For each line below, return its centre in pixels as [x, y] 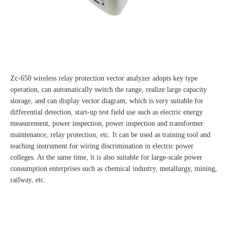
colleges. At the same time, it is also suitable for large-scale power [106, 158]
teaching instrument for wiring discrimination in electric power [102, 146]
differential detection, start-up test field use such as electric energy [107, 112]
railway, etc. [28, 180]
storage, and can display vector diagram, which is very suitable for [107, 101]
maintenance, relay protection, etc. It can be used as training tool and [110, 135]
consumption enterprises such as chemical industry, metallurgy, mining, [114, 169]
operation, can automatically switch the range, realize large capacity [109, 90]
